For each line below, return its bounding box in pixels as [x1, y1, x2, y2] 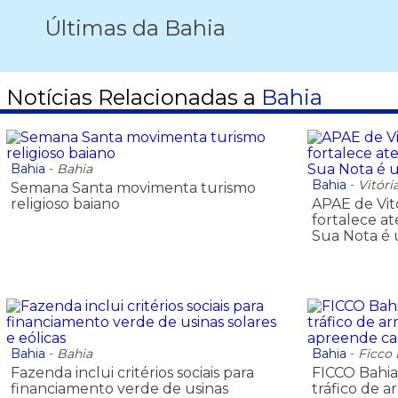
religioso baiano [11, 195, 120, 212]
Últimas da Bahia [44, 14, 226, 41]
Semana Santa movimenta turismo [11, 179, 256, 196]
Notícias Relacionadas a [6, 84, 261, 111]
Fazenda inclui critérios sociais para [11, 364, 254, 382]
